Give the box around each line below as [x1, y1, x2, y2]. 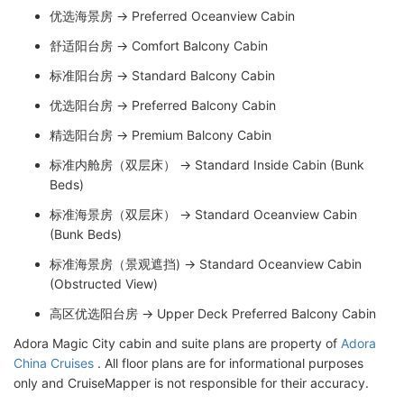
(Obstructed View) [50, 276, 158, 291]
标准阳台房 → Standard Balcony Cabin [50, 68, 275, 83]
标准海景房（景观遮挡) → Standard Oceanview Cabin [50, 256, 362, 271]
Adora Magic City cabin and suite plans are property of [14, 335, 341, 351]
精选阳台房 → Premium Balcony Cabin [50, 127, 271, 142]
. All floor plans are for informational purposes [94, 355, 363, 371]
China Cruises [14, 355, 94, 371]
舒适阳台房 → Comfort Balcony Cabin [50, 38, 268, 53]
